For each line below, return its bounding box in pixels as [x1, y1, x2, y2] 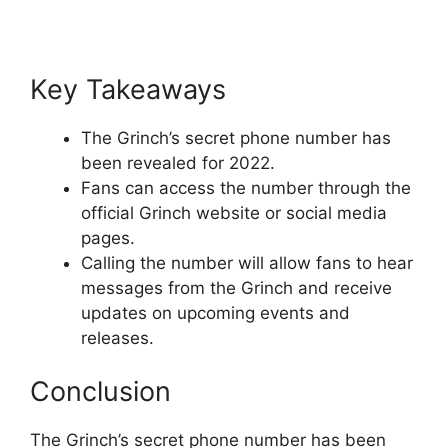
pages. [81, 227, 135, 248]
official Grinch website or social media [81, 202, 387, 223]
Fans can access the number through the [81, 177, 411, 198]
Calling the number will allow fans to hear [81, 252, 413, 273]
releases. [81, 327, 154, 348]
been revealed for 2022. [81, 152, 275, 173]
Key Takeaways [30, 72, 226, 106]
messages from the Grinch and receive [81, 277, 392, 298]
